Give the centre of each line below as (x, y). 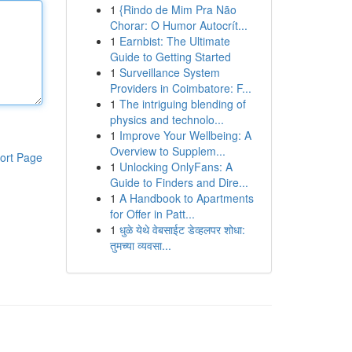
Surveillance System (169, 72)
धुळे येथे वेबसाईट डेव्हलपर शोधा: (182, 229)
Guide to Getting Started (170, 57)
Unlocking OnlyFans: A (176, 167)
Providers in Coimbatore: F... (180, 88)
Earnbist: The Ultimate (174, 41)
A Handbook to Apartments (186, 198)
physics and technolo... (167, 119)
